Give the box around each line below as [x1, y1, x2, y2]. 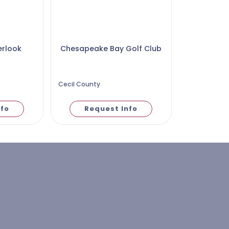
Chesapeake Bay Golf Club [60, 43, 162, 54]
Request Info [84, 104, 138, 114]
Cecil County [58, 80, 100, 88]
